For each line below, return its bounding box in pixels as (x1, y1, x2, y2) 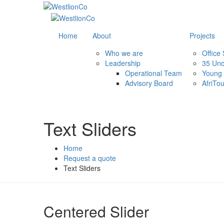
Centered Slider (43, 200, 149, 222)
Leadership (105, 57, 140, 68)
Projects (189, 30, 215, 40)
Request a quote (63, 152, 116, 163)
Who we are (105, 47, 143, 58)
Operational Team (125, 67, 182, 78)
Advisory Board (125, 77, 173, 88)
